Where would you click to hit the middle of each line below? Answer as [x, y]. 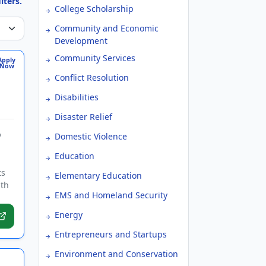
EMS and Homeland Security [111, 195]
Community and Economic [107, 28]
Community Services [95, 58]
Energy [69, 215]
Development [81, 41]
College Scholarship [94, 9]
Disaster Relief [83, 117]
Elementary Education [98, 175]
